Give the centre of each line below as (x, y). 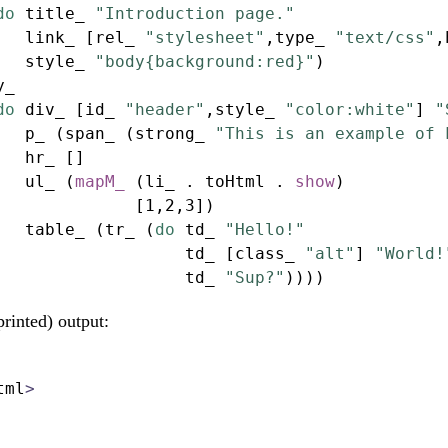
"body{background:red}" (205, 62)
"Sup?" (255, 278)
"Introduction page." (195, 14)
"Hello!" (265, 230)
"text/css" (385, 38)
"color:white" (350, 110)
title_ (55, 14)
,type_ (300, 38)
